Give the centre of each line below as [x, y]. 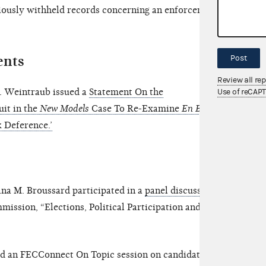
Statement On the [126, 92]
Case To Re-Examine [135, 109]
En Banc [199, 109]
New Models [64, 109]
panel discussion [180, 191]
